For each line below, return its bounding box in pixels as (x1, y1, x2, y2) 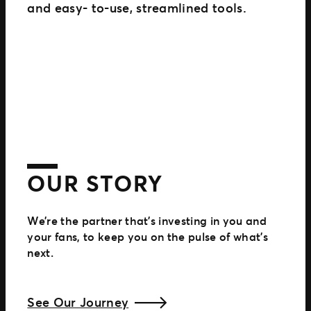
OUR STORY (27, 167, 163, 198)
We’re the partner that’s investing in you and (27, 213, 267, 228)
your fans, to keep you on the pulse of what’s (27, 229, 268, 244)
